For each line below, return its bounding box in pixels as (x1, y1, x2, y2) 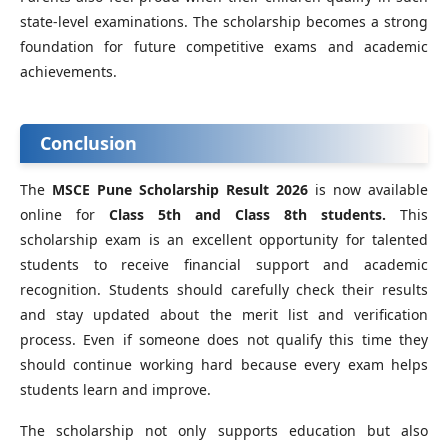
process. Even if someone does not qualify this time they (20, 330, 428, 350)
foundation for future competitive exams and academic (20, 37, 428, 57)
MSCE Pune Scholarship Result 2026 (52, 180, 308, 200)
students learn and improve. (20, 380, 211, 400)
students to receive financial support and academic (20, 255, 428, 275)
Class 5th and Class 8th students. (109, 205, 386, 225)
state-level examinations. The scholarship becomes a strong (20, 12, 428, 32)
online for (20, 205, 109, 225)
